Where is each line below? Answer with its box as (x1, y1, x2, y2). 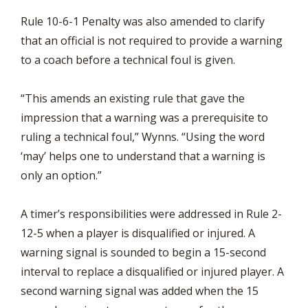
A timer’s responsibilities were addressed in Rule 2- (21, 206, 282, 221)
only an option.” (21, 168, 102, 183)
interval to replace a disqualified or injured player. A (21, 264, 284, 279)
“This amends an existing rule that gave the (21, 91, 245, 106)
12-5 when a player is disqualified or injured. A (21, 225, 255, 241)
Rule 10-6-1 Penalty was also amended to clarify (21, 14, 265, 29)
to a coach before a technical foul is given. (21, 52, 235, 67)
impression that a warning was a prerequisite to (21, 110, 268, 125)
